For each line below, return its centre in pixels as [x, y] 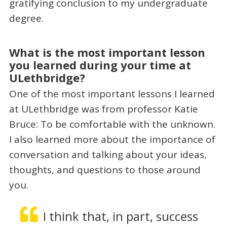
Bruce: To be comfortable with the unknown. [112, 124]
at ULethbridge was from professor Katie [103, 109]
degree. [26, 18]
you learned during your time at [100, 65]
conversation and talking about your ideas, [108, 154]
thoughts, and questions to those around [105, 169]
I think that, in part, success [120, 217]
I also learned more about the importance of [112, 139]
